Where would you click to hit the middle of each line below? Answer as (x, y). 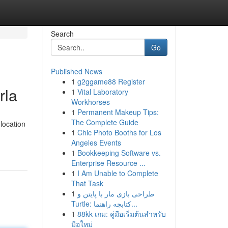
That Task (87, 183)
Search (62, 34)
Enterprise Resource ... (108, 163)
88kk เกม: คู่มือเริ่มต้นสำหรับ (121, 214)
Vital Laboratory (103, 92)
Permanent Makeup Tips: (118, 112)
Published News (76, 71)
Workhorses (90, 102)
